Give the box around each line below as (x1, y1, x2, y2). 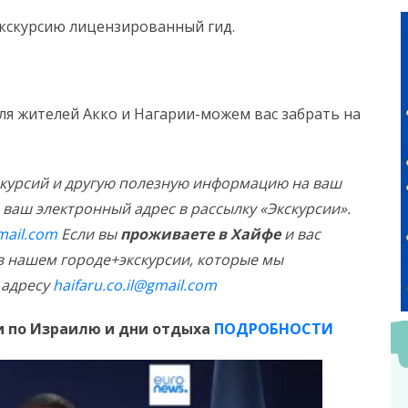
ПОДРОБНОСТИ (210, 319, 333, 339)
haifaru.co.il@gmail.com (53, 275, 217, 295)
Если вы (57, 224, 120, 244)
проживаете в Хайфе (120, 224, 280, 244)
